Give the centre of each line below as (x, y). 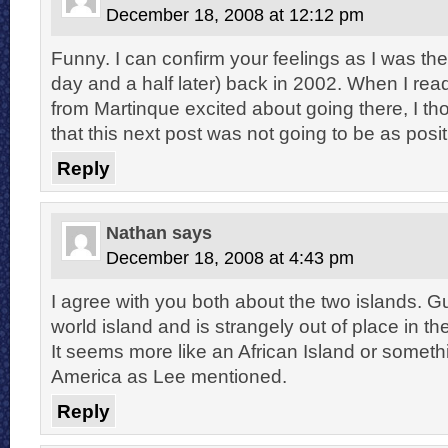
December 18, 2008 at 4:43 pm (230, 257)
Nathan (136, 232)
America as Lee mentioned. (169, 375)
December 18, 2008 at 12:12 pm (235, 14)
